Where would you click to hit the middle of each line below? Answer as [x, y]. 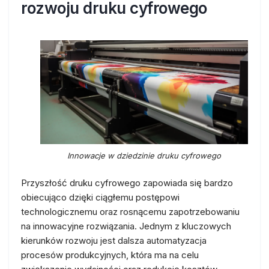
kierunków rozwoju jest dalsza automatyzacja [114, 240]
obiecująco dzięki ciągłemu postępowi [100, 197]
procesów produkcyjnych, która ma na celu [110, 255]
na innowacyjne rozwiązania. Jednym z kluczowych [126, 226]
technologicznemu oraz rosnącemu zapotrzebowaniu [130, 212]
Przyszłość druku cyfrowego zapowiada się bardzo [127, 183]
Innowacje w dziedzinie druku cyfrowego [144, 156]
